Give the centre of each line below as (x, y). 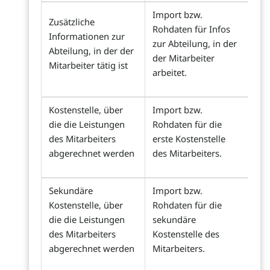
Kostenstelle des (186, 234)
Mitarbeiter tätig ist (88, 65)
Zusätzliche (72, 22)
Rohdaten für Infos (191, 29)
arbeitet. (170, 73)
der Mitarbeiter (184, 58)
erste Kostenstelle (189, 139)
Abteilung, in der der (91, 51)
